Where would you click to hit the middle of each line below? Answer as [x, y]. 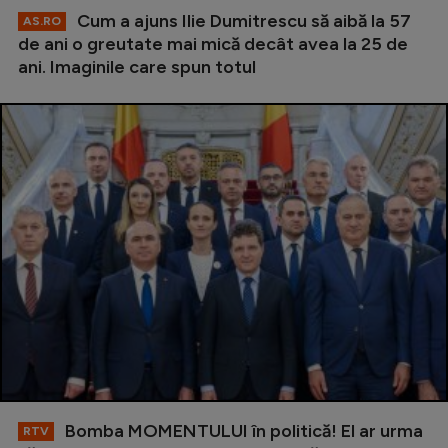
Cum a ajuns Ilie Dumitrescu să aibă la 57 [242, 21]
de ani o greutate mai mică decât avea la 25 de [213, 44]
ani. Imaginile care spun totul [137, 67]
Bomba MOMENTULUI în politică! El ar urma [242, 430]
